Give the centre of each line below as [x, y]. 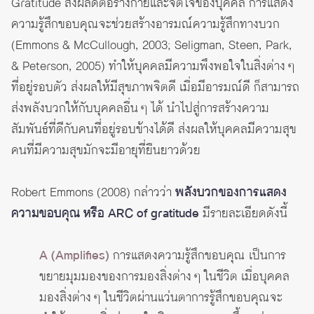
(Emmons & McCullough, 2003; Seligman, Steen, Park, [152, 46]
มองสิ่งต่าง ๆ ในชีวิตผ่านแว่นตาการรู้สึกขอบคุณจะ [161, 298]
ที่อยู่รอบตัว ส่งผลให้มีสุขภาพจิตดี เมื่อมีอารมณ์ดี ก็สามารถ [155, 88]
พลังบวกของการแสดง [231, 193]
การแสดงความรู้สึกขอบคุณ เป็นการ [198, 256]
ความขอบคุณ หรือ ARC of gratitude [105, 214]
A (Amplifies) [74, 256]
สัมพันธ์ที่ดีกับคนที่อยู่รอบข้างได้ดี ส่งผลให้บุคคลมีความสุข [154, 130]
